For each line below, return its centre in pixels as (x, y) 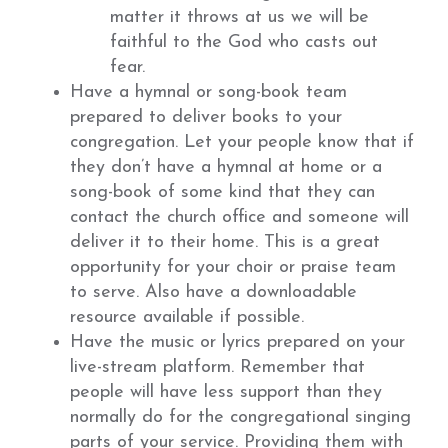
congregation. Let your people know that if (242, 142)
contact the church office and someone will (239, 217)
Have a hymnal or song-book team (208, 92)
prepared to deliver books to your (206, 117)
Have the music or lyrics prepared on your (237, 342)
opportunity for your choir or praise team (233, 267)
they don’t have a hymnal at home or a (226, 167)
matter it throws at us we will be (239, 17)
